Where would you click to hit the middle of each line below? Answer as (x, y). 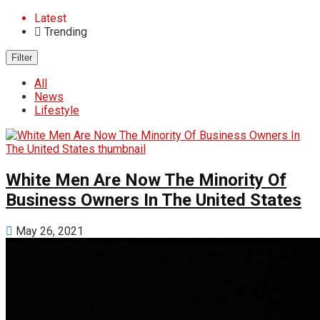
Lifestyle (57, 110)
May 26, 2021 (48, 231)
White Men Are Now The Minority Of (146, 180)
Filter (22, 57)
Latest (50, 18)
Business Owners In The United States (154, 200)
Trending (64, 32)
